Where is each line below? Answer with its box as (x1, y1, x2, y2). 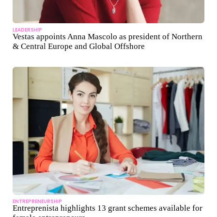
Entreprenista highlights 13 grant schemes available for (13, 203, 202, 213)
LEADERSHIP (13, 26, 42, 34)
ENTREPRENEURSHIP (13, 198, 62, 205)
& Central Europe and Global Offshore (13, 42, 145, 51)
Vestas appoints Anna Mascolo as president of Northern (13, 32, 202, 42)
